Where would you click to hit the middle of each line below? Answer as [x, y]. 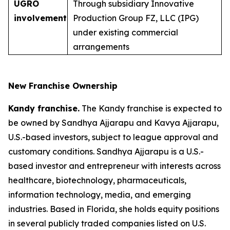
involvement [40, 18]
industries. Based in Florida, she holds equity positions [114, 209]
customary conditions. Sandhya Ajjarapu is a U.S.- [106, 151]
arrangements [101, 47]
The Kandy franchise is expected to [151, 108]
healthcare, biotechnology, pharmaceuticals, [97, 180]
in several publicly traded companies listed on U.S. [107, 223]
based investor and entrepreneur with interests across [114, 166]
